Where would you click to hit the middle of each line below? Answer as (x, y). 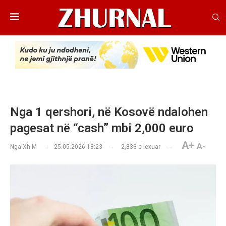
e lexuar (149, 147)
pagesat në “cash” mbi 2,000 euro (102, 128)
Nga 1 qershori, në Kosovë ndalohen (109, 112)
